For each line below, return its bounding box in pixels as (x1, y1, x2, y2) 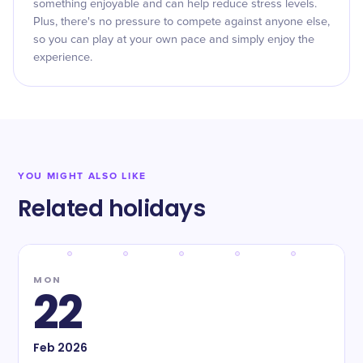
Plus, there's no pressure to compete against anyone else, (33, 16, 330, 28)
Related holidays (18, 193, 206, 224)
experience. (33, 52, 92, 63)
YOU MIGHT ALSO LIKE (18, 170, 147, 182)
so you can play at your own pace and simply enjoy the (33, 34, 314, 45)
